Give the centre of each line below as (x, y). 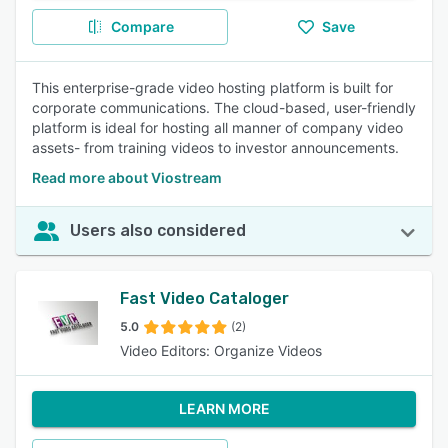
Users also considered (158, 230)
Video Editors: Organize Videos (221, 350)
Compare (142, 26)
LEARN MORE (224, 408)
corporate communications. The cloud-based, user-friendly (224, 107)
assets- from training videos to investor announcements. (215, 147)
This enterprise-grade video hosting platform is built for (212, 87)
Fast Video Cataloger (204, 298)
